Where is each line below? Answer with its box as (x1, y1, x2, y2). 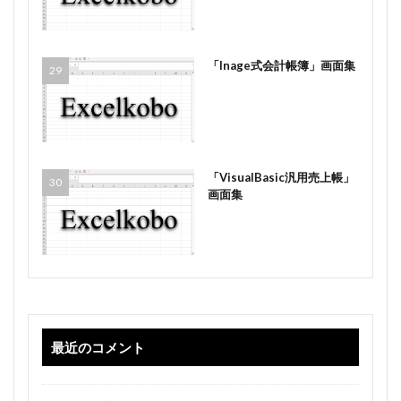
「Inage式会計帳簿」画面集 (207, 57, 355, 73)
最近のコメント (51, 338, 145, 355)
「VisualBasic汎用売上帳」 (207, 170, 354, 185)
